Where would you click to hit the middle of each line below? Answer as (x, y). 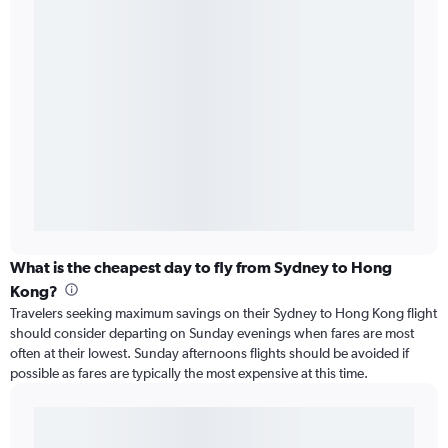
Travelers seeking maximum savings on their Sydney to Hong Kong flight (223, 313)
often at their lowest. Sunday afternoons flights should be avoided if (209, 353)
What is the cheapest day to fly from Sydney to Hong (201, 267)
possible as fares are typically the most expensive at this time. (189, 373)
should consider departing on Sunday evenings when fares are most (212, 333)
